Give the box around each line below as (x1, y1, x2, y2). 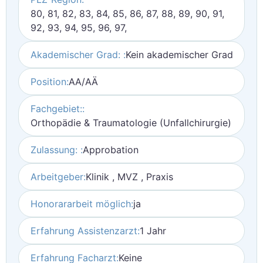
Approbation (83, 144, 139, 156)
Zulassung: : (31, 144, 83, 156)
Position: (31, 76, 69, 87)
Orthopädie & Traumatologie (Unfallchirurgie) (31, 117, 231, 129)
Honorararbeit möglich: (31, 198, 133, 210)
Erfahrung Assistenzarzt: (31, 225, 140, 237)
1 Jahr (140, 225, 166, 237)
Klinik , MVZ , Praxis (86, 171, 173, 183)
